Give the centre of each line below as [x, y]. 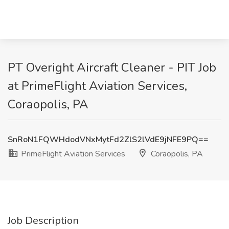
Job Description [43, 221]
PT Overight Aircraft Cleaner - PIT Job [112, 67]
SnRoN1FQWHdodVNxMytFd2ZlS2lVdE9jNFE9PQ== [108, 140]
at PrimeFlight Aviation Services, [97, 86]
